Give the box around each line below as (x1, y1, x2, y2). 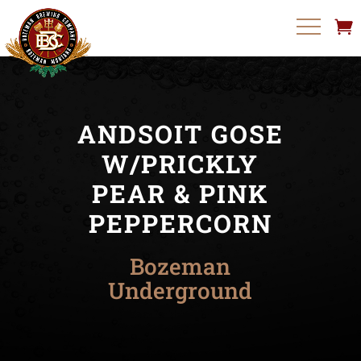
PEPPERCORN (88, 207, 272, 239)
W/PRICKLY (102, 147, 259, 180)
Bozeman (130, 251, 231, 281)
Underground (108, 276, 253, 305)
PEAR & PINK (92, 177, 269, 210)
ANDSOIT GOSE (77, 118, 284, 150)
